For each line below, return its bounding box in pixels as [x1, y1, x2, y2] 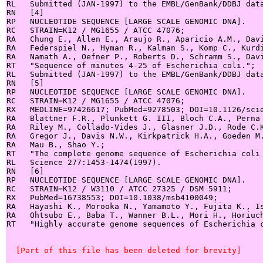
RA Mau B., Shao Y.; [6, 140, 105, 149]
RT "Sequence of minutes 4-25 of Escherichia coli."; [6, 60, 255, 70]
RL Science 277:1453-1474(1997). [6, 157, 161, 167]
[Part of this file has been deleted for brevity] [6, 245, 241, 255]
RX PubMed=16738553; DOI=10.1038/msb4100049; [6, 193, 218, 202]
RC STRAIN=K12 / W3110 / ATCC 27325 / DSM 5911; [6, 184, 232, 193]
